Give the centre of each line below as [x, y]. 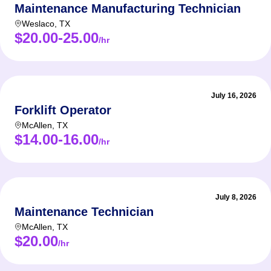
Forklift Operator [63, 110]
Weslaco [38, 24]
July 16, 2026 [234, 96]
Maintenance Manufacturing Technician [128, 8]
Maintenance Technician [84, 212]
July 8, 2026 [236, 197]
